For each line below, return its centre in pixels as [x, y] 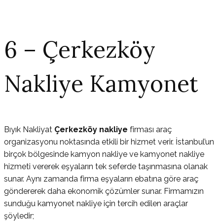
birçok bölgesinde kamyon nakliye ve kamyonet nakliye [104, 154]
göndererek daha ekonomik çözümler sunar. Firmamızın [104, 191]
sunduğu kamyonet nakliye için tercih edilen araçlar [96, 204]
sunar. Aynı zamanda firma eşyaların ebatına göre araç [101, 179]
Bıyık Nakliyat [29, 130]
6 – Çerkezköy [80, 50]
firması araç [151, 130]
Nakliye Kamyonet [101, 84]
